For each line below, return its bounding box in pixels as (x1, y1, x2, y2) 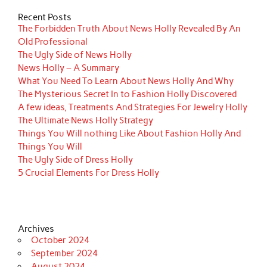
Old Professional (18, 36, 88, 47)
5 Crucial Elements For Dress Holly (18, 167, 160, 178)
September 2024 (30, 247, 98, 259)
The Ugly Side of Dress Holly (18, 154, 133, 165)
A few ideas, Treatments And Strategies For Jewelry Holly (18, 101, 248, 113)
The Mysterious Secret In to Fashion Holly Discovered (18, 88, 237, 100)
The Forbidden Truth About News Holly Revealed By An (18, 23, 241, 34)
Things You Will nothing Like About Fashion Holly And (18, 128, 241, 139)
